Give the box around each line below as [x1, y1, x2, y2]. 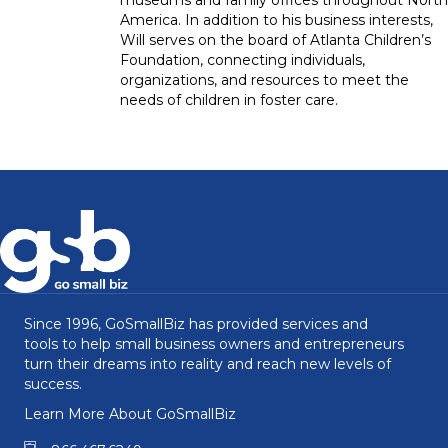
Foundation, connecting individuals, [120, 50, 365, 69]
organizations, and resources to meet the [120, 70, 409, 89]
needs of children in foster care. [120, 90, 338, 109]
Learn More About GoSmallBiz [24, 404, 236, 423]
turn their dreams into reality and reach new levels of [24, 354, 391, 373]
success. [24, 374, 82, 393]
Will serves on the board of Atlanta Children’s [120, 30, 431, 49]
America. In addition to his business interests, [120, 10, 433, 29]
